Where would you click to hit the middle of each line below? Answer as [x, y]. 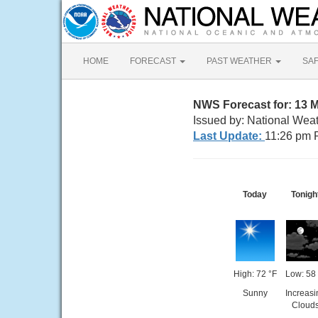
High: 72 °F [255, 274]
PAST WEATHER [240, 61]
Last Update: [229, 136]
